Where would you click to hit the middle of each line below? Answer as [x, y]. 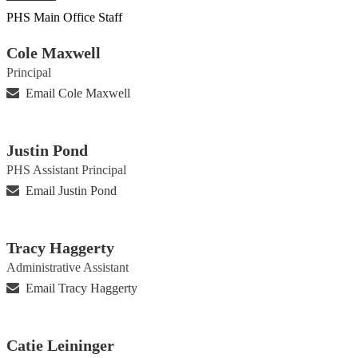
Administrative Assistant [68, 267]
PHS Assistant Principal [66, 169]
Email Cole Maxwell [78, 93]
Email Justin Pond [72, 190]
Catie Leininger [60, 345]
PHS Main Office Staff [64, 17]
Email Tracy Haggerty [82, 288]
